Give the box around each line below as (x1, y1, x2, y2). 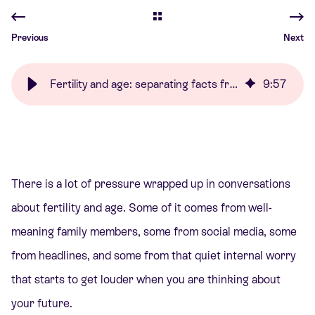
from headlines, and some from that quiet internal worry (11, 249, 296, 262)
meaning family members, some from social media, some (11, 225, 297, 238)
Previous (11, 32, 49, 43)
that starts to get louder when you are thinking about (11, 273, 281, 286)
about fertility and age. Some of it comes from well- (11, 201, 272, 214)
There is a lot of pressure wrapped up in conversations (11, 177, 290, 191)
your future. (11, 297, 72, 310)
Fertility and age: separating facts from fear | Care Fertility (229, 77, 238, 91)
